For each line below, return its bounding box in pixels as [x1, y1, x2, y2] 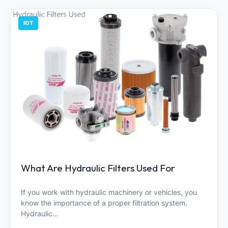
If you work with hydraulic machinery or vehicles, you [21, 188, 197, 196]
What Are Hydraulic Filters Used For [21, 161, 175, 174]
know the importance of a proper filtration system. [21, 198, 187, 207]
